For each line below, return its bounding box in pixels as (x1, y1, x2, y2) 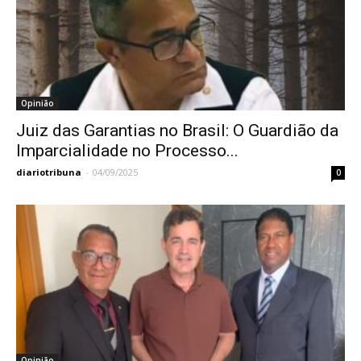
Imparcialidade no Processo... (16, 141, 239, 161)
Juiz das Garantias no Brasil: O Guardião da (16, 121, 338, 141)
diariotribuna (16, 166, 81, 179)
